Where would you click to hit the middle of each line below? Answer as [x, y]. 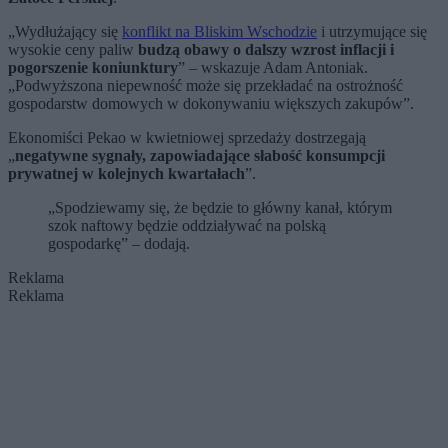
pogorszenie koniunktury [93, 67]
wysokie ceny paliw [73, 49]
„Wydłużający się [65, 31]
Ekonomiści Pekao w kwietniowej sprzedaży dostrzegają [187, 137]
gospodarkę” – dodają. [119, 243]
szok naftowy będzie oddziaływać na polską [187, 225]
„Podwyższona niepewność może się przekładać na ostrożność [205, 85]
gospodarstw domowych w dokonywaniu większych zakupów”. [211, 103]
